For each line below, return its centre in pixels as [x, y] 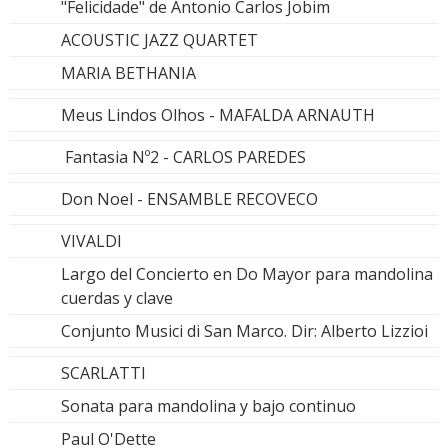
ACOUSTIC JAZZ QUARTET [159, 39]
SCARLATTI [103, 372]
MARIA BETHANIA [128, 72]
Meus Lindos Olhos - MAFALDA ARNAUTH [218, 114]
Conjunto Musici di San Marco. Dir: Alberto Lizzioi [244, 330]
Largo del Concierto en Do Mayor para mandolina [247, 273]
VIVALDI [91, 240]
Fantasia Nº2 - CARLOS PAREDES [183, 156]
